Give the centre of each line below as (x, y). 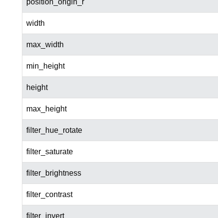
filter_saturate (49, 152)
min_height (45, 66)
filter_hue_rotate (54, 130)
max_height (46, 109)
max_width (45, 45)
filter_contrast (49, 195)
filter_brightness (54, 173)
